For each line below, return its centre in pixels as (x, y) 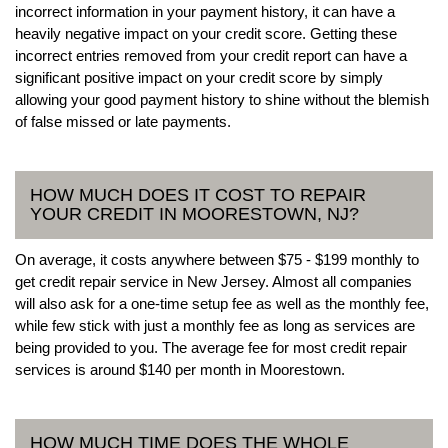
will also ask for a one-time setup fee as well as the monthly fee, (222, 303)
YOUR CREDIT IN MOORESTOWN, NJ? (194, 213)
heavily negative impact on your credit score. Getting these (206, 33)
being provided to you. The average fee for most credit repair (211, 347)
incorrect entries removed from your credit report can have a (211, 55)
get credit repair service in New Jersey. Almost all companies (213, 281)
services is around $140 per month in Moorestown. (180, 369)
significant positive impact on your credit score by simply (199, 77)
